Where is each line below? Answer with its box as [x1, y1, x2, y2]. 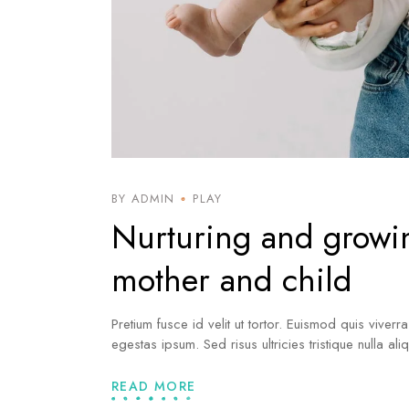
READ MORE [111, 377, 196, 396]
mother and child [111, 256, 351, 305]
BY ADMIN [111, 190, 175, 208]
